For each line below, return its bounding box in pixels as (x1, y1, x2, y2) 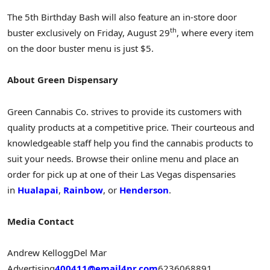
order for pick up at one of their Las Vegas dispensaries (7, 168, 236, 180)
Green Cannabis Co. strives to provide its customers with (7, 105, 242, 118)
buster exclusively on (7, 27, 97, 39)
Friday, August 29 (97, 27, 170, 39)
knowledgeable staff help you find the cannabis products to (7, 136, 253, 149)
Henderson (119, 183, 169, 196)
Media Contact (7, 215, 74, 227)
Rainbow (63, 183, 103, 196)
